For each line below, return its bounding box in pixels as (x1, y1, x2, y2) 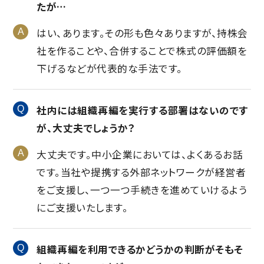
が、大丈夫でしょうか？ (37, 121, 136, 136)
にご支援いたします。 (37, 200, 128, 215)
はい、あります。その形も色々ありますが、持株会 (37, 26, 248, 41)
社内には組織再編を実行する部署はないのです (37, 103, 248, 118)
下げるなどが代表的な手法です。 (37, 61, 183, 76)
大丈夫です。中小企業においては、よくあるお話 (37, 147, 243, 162)
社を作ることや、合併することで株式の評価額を (37, 44, 247, 58)
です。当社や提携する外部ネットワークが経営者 (37, 165, 246, 180)
